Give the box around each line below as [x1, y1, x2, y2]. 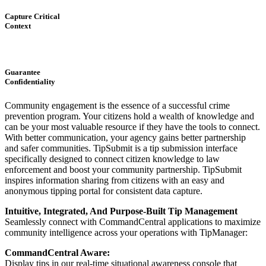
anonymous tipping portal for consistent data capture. [5, 185, 202, 196]
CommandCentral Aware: [5, 247, 110, 258]
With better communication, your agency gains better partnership [5, 132, 246, 142]
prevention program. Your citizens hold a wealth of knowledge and [5, 110, 254, 121]
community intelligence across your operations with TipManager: [5, 227, 248, 237]
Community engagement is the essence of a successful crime [5, 100, 230, 110]
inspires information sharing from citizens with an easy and [5, 175, 224, 185]
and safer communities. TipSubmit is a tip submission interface [5, 142, 237, 153]
